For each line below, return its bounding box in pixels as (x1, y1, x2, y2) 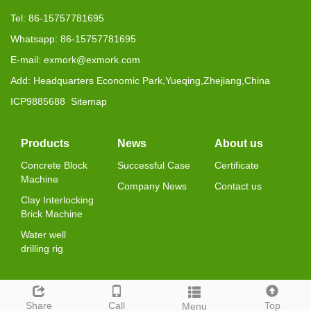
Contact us (214, 180, 262, 192)
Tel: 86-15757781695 (10, 12, 104, 24)
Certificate (214, 160, 259, 171)
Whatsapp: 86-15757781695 (10, 33, 136, 44)
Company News (117, 180, 187, 192)
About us (214, 137, 263, 149)
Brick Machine (21, 208, 83, 219)
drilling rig (21, 243, 63, 254)
